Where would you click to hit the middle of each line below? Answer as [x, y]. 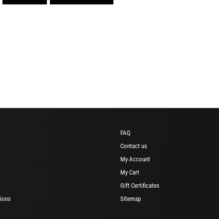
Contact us [134, 146]
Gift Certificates [140, 185]
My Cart [130, 172]
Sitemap [131, 198]
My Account [135, 159]
